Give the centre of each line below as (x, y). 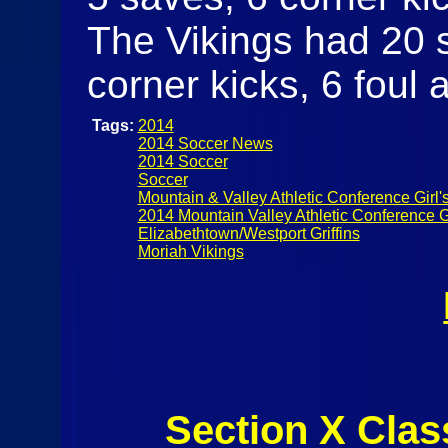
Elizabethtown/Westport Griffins (248, 233)
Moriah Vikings (190, 251)
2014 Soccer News (205, 143)
